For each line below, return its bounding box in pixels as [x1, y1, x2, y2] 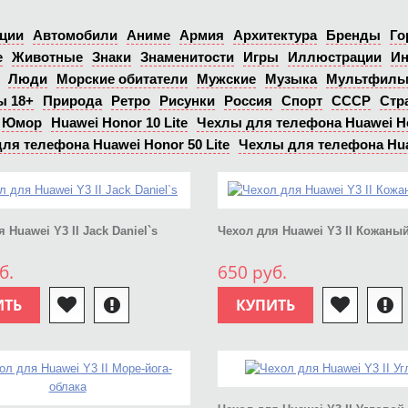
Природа [43, 93, 102, 108]
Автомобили [33, 27, 117, 43]
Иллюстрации [288, 49, 382, 65]
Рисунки [159, 93, 215, 108]
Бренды [326, 27, 381, 43]
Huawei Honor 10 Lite [51, 115, 188, 130]
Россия [224, 93, 272, 108]
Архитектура [233, 27, 317, 43]
